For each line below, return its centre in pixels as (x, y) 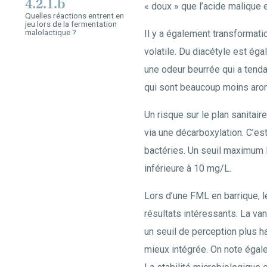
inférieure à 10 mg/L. (188, 168)
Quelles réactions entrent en (74, 16)
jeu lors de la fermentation (71, 24)
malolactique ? (51, 32)
